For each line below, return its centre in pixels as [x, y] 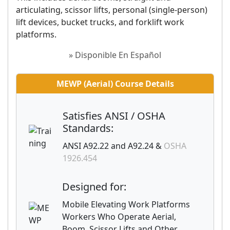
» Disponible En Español [115, 55]
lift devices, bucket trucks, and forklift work [100, 22]
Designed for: [94, 187]
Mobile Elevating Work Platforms [126, 204]
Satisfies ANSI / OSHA [114, 116]
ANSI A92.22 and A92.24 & [113, 146]
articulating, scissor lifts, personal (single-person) [112, 10]
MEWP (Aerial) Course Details [115, 84]
